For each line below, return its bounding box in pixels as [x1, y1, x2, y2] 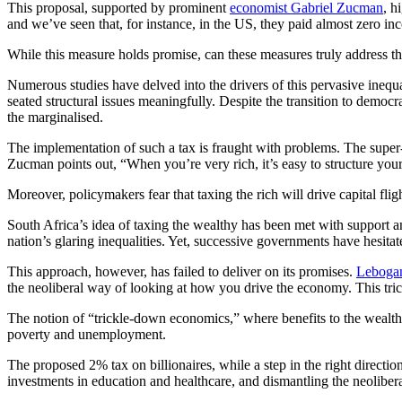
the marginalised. [7, 109, 103, 126]
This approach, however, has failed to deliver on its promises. [7, 264, 356, 280]
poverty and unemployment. [7, 327, 166, 343]
